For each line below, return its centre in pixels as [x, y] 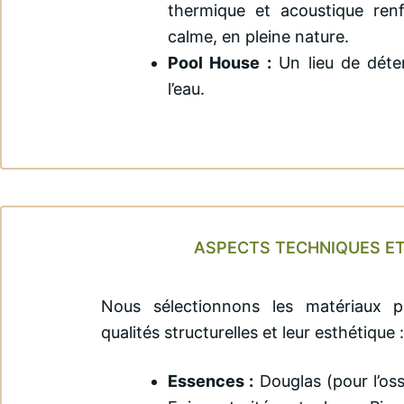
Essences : [211, 381]
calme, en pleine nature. [258, 36]
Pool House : [220, 62]
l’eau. [186, 88]
